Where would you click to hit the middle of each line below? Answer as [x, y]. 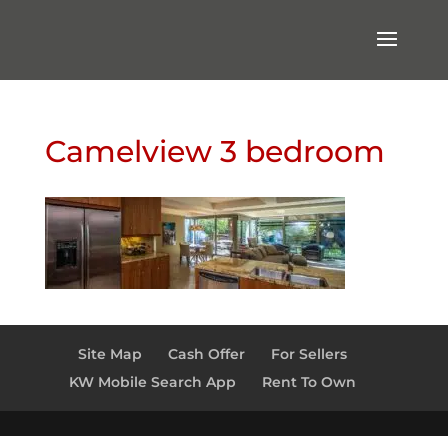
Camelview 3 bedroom [214, 151]
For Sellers [309, 354]
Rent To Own [309, 382]
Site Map [110, 354]
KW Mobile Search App [153, 382]
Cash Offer [207, 354]
